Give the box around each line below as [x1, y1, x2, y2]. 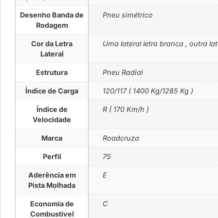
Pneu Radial [102, 68, 143, 76]
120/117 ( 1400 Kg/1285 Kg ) [102, 86, 193, 95]
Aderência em [28, 170, 76, 179]
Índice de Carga [25, 86, 78, 95]
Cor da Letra [31, 39, 73, 48]
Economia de [30, 199, 74, 208]
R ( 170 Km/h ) [102, 105, 149, 113]
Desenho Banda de [20, 10, 84, 19]
